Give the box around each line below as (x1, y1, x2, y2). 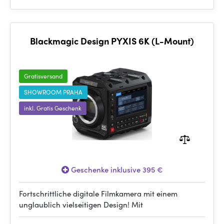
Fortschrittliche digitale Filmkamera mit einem (19, 188, 177, 199)
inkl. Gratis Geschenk (24, 103, 81, 112)
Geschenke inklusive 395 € (68, 164, 163, 175)
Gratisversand (24, 71, 62, 80)
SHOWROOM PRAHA (24, 87, 82, 96)
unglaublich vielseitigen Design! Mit (19, 199, 143, 210)
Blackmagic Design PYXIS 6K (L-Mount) (30, 34, 194, 47)
